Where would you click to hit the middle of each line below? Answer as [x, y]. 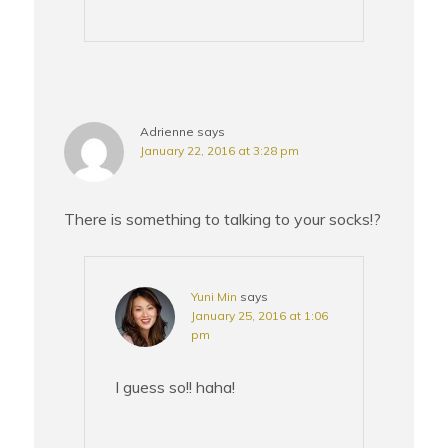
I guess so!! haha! [175, 387]
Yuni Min [214, 297]
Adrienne [167, 132]
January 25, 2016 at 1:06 [260, 316]
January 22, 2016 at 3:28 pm [220, 151]
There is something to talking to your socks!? [223, 219]
